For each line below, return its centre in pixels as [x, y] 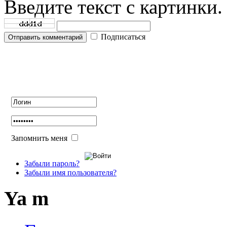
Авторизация [61, 67]
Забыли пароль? [52, 163]
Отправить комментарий [45, 37]
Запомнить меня [39, 138]
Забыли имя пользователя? [70, 172]
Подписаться [123, 37]
